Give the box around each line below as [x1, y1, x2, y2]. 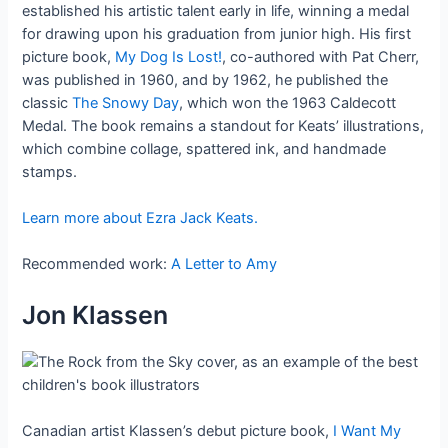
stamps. [22, 162, 78, 181]
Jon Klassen [22, 299, 169, 330]
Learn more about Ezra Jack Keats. [22, 208, 259, 227]
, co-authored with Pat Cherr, [222, 47, 420, 66]
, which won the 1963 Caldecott [179, 93, 397, 112]
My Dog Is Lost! [115, 47, 223, 66]
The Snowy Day [72, 93, 180, 112]
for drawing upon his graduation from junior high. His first [22, 24, 412, 43]
